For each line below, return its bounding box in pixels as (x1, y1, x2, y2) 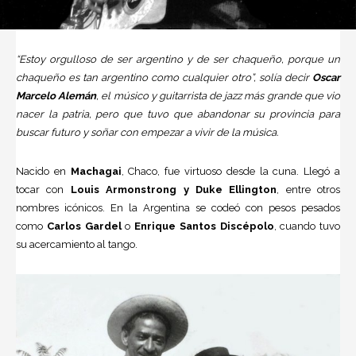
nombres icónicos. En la (16, 201, 143, 214)
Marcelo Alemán (16, 89, 97, 102)
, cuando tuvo (273, 219, 340, 232)
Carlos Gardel (46, 219, 122, 232)
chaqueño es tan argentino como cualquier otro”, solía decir (16, 71, 312, 83)
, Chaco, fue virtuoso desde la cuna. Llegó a (121, 164, 341, 177)
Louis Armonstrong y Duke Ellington (70, 183, 277, 195)
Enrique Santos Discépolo (134, 219, 274, 232)
